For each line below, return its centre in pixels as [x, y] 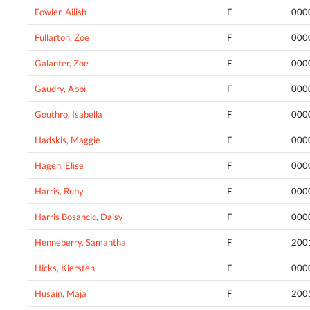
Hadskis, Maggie [67, 140]
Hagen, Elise [59, 166]
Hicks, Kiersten [65, 268]
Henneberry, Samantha [80, 243]
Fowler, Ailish [61, 12]
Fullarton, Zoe [62, 38]
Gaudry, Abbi [60, 89]
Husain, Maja [61, 294]
